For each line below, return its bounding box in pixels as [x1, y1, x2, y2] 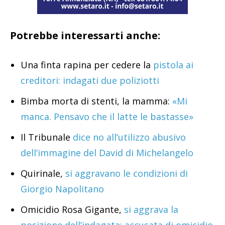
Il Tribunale [21, 131, 73, 143]
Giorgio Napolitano [21, 182, 104, 195]
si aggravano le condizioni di [65, 167, 188, 179]
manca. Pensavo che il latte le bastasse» [21, 110, 193, 123]
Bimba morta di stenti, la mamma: [21, 94, 170, 107]
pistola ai [151, 58, 193, 71]
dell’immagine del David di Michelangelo [21, 146, 193, 159]
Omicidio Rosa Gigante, [21, 203, 122, 215]
